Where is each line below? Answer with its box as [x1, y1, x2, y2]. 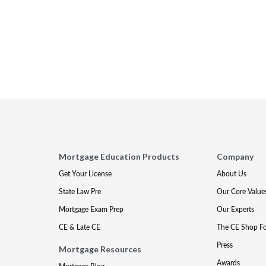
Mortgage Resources [59, 244, 142, 254]
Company [216, 151, 254, 161]
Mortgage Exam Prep [59, 204, 124, 214]
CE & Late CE [59, 222, 101, 232]
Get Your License [59, 169, 112, 179]
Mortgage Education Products [59, 151, 180, 161]
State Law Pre [59, 186, 102, 197]
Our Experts [216, 204, 254, 214]
